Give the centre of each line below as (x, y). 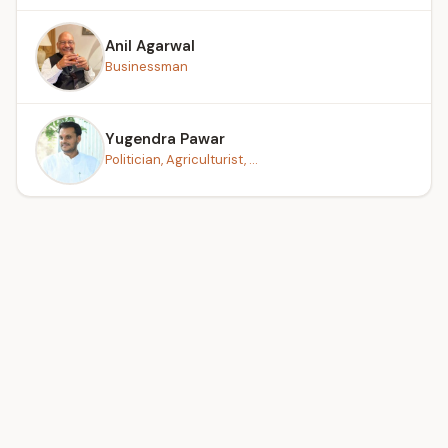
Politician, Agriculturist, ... (181, 159)
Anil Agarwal (150, 45)
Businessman (146, 66)
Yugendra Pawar (165, 138)
